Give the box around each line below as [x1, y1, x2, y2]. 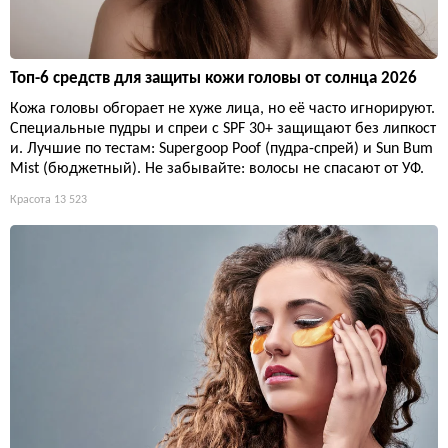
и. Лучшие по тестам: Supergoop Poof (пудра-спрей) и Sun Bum [10, 141, 433, 158]
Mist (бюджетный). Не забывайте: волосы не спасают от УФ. [10, 161, 424, 178]
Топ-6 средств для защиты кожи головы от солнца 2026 [10, 70, 417, 88]
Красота [10, 194, 51, 207]
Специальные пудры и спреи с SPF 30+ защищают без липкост [10, 121, 436, 138]
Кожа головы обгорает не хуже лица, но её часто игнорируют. [10, 101, 435, 118]
